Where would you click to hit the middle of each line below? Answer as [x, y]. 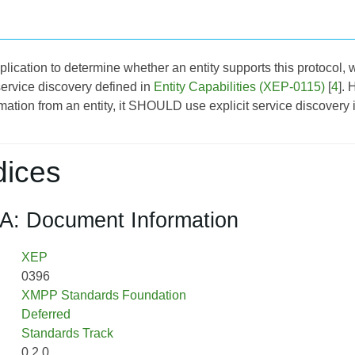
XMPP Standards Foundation [103, 295]
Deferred [46, 314]
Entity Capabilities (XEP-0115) [239, 86]
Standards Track [67, 333]
